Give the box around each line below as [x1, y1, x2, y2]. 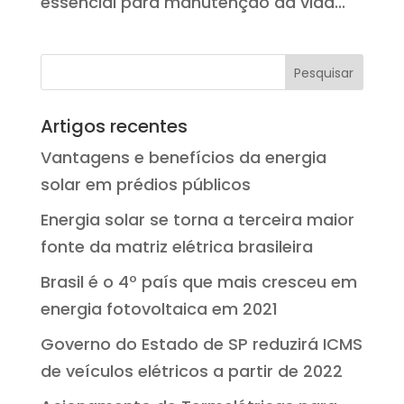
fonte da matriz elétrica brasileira [40, 234, 313, 258]
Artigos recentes [40, 113, 188, 139]
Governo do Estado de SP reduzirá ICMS [40, 332, 363, 355]
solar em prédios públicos [40, 172, 251, 196]
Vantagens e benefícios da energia [40, 145, 326, 169]
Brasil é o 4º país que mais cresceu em [40, 270, 357, 293]
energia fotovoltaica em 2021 [40, 297, 278, 320]
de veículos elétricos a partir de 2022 [40, 359, 343, 382]
